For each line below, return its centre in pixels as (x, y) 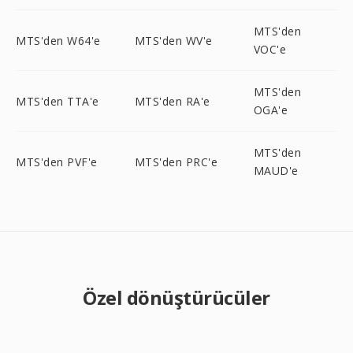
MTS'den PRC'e (176, 162)
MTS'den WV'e (173, 40)
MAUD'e (276, 171)
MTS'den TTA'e (58, 101)
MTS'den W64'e (58, 40)
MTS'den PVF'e (57, 162)
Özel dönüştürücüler (176, 297)
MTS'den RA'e (172, 101)
